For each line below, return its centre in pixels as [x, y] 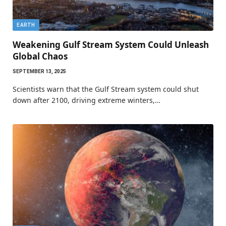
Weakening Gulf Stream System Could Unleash [111, 44]
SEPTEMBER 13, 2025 [39, 71]
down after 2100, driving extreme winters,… [87, 100]
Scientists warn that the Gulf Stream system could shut [106, 89]
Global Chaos [40, 56]
